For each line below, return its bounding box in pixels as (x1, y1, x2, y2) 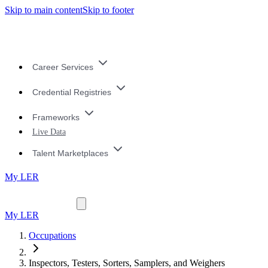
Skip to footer (83, 5, 134, 15)
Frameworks (32, 112, 80, 122)
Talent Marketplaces (32, 148, 108, 158)
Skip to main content (5, 5, 83, 15)
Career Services (32, 62, 93, 72)
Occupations (29, 230, 76, 241)
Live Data (32, 127, 66, 137)
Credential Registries (32, 87, 111, 98)
